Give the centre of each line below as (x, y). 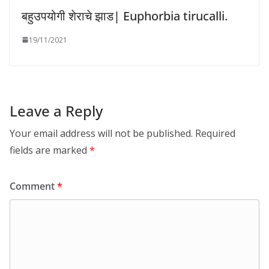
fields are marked (50, 150)
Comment (33, 186)
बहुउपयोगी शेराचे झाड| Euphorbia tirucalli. (125, 16)
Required (215, 133)
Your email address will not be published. (101, 133)
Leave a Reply (56, 110)
